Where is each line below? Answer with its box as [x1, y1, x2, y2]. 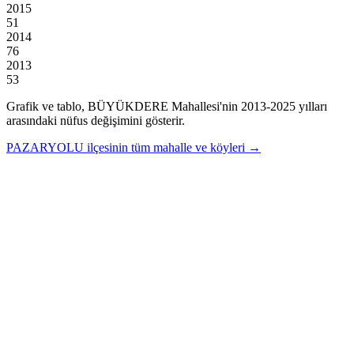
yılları [296, 99, 327, 113]
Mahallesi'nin [168, 99, 238, 113]
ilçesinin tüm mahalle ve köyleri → [87, 140, 261, 154]
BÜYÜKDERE [88, 99, 168, 113]
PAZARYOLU [6, 140, 84, 154]
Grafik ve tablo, [6, 99, 88, 113]
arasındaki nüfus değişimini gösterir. [6, 113, 185, 127]
